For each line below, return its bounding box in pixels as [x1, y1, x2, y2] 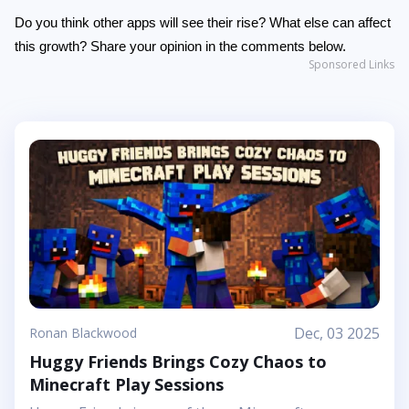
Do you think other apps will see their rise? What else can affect [15, 16, 391, 30]
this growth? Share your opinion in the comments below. [15, 39, 346, 54]
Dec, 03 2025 [294, 323, 380, 343]
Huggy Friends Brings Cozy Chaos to [29, 351, 327, 372]
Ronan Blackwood [29, 324, 137, 341]
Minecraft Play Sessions [29, 373, 224, 395]
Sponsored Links [309, 57, 394, 72]
